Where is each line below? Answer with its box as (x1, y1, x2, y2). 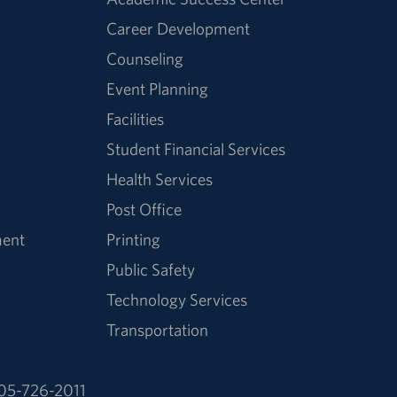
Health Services (106, 167, 214, 190)
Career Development (106, 17, 251, 39)
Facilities (106, 107, 165, 129)
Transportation (106, 318, 209, 340)
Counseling (106, 47, 184, 69)
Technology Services (106, 288, 248, 310)
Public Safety (106, 258, 196, 280)
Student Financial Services (106, 137, 286, 160)
